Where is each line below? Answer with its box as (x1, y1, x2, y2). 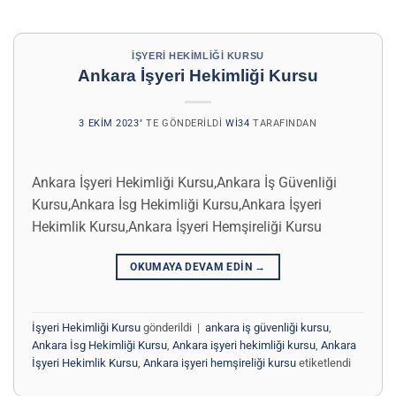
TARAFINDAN (249, 118, 317, 130)
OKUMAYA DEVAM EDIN (130, 261, 255, 274)
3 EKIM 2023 (79, 118, 140, 130)
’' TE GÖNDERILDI (139, 118, 223, 130)
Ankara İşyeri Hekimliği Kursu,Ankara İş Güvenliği (32, 174, 337, 192)
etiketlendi (296, 355, 351, 369)
